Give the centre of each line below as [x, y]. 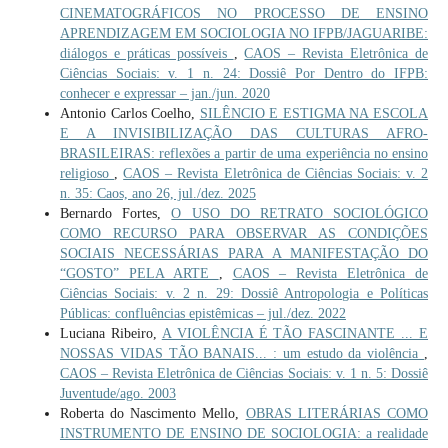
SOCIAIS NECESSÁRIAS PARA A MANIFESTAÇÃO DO [244, 253]
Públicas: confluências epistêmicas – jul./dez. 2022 [202, 313]
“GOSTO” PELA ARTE [139, 273]
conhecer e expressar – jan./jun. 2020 [164, 93]
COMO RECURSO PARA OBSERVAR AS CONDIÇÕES [244, 233]
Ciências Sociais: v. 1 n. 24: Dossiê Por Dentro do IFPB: [244, 73]
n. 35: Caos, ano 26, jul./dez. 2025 [157, 193]
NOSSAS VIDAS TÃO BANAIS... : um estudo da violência [242, 353]
